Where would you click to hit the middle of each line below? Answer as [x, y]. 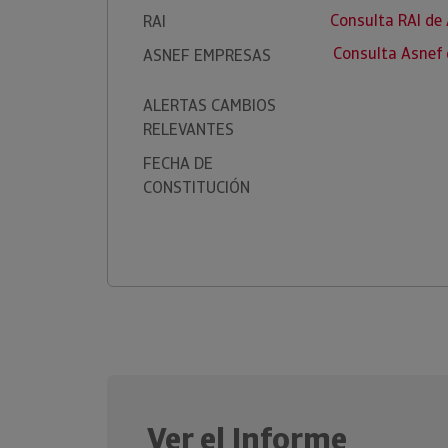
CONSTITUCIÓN [196, 187]
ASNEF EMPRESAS [207, 55]
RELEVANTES [188, 129]
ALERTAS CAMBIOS [209, 105]
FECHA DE [178, 163]
